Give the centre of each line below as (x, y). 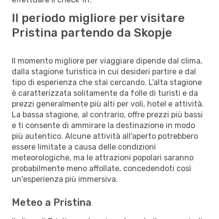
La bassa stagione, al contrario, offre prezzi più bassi (107, 114)
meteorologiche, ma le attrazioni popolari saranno (103, 157)
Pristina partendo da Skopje (92, 33)
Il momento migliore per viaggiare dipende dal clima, (107, 61)
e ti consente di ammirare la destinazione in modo (103, 125)
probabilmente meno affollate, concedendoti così (101, 168)
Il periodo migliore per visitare (98, 18)
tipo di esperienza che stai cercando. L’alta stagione (107, 82)
